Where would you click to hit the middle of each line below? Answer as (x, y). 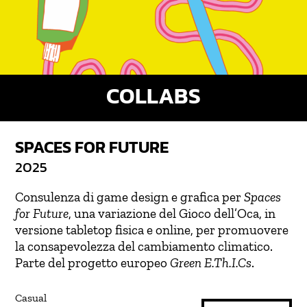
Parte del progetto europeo (93, 263)
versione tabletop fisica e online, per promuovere (152, 230)
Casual (31, 298)
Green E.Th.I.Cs (211, 263)
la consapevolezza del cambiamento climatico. (144, 247)
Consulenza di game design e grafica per (130, 197)
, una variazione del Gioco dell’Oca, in (172, 214)
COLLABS (153, 96)
